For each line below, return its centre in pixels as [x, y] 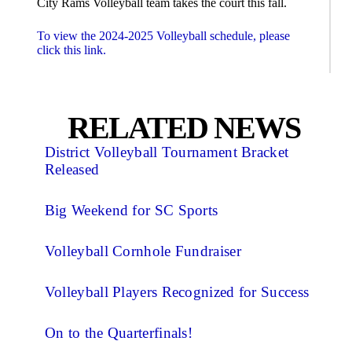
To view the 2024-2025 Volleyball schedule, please [163, 35]
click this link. [71, 49]
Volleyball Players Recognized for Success [177, 291]
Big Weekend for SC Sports [131, 210]
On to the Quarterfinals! [119, 332]
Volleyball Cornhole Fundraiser [143, 251]
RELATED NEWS [183, 127]
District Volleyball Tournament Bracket [167, 152]
